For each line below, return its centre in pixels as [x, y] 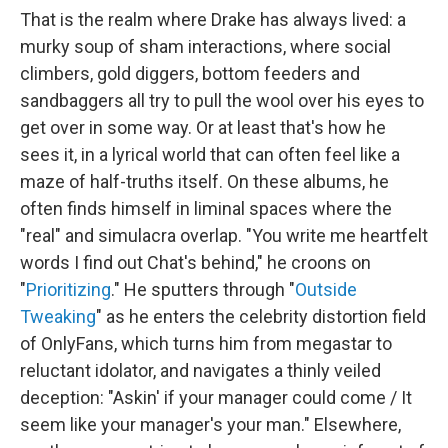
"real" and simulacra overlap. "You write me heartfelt [224, 235]
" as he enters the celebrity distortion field [261, 316]
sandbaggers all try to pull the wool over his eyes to [222, 100]
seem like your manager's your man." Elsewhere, [210, 424]
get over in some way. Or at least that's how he [203, 127]
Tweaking [58, 316]
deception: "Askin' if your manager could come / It [216, 397]
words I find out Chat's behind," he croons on [195, 262]
